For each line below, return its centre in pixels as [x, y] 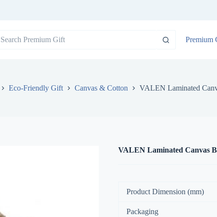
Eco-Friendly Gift [36, 88]
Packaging [142, 212]
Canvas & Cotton [101, 88]
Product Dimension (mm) [165, 192]
